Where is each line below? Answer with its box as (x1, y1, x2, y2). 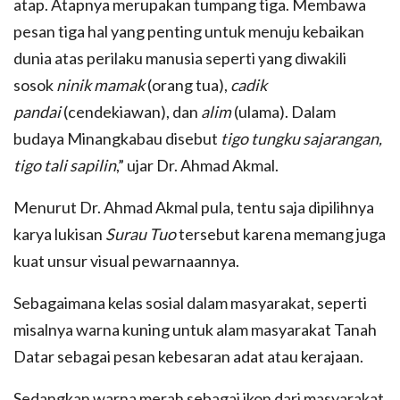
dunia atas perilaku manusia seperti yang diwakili (13, 48, 346, 69)
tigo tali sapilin (13, 155, 116, 176)
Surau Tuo (105, 224, 176, 245)
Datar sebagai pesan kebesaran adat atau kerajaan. (13, 346, 363, 367)
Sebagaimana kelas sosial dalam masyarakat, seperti (13, 293, 367, 313)
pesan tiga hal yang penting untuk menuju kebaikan (13, 21, 364, 42)
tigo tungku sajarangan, (221, 129, 382, 149)
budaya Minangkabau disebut (13, 129, 221, 149)
